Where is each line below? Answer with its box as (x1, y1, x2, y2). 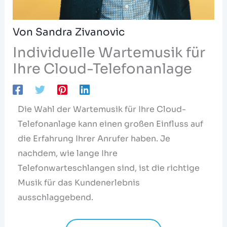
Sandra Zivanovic (35, 25, 125, 39)
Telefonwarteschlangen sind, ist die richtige (17, 162, 200, 173)
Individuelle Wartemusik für (12, 43, 205, 61)
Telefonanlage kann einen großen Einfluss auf (17, 118, 203, 129)
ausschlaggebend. (17, 192, 93, 203)
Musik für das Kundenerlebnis (17, 177, 140, 188)
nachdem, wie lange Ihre (17, 147, 118, 159)
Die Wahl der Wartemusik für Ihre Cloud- (17, 103, 186, 115)
